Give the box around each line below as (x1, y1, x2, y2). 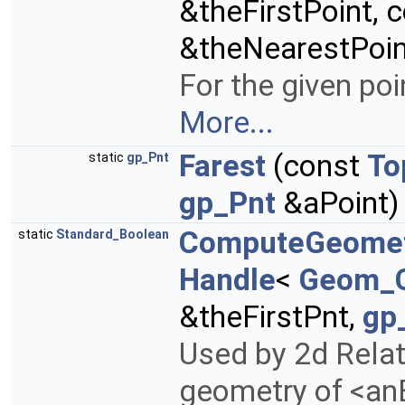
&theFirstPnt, (179, 299, 363, 335)
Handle (179, 262, 276, 298)
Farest (179, 148, 266, 184)
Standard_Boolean (56, 227, 169, 242)
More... (179, 105, 274, 141)
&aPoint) (276, 185, 399, 221)
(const (266, 148, 367, 184)
